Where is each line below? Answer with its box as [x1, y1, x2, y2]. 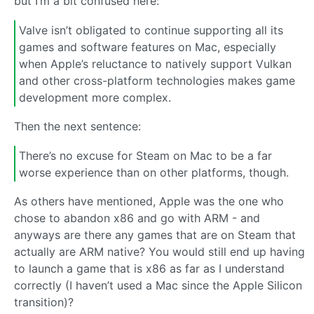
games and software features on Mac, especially [19, 39, 276, 54]
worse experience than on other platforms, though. [19, 165, 289, 179]
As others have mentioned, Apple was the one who [14, 194, 284, 209]
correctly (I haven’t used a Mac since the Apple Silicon [14, 278, 302, 293]
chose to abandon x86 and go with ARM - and [14, 211, 260, 226]
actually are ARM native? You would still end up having [14, 245, 305, 259]
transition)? [14, 295, 74, 310]
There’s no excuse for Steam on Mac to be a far [19, 148, 272, 163]
